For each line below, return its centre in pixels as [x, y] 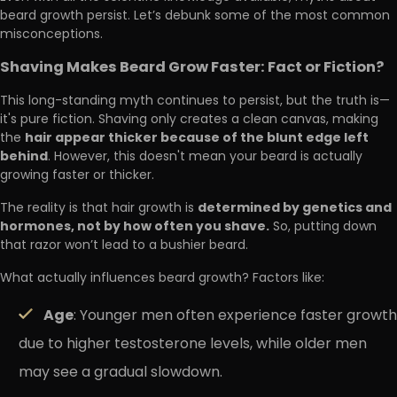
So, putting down [323, 227]
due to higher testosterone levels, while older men [193, 344]
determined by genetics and [295, 208]
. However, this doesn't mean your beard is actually [205, 157]
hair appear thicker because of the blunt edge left [197, 138]
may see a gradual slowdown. [121, 373]
